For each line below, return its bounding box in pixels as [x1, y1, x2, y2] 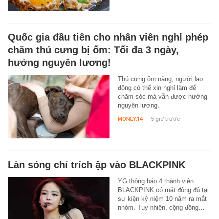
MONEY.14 [117, 115, 143, 122]
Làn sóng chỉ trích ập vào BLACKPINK [8, 159, 185, 170]
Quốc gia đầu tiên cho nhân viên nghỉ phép [8, 31, 208, 43]
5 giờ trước [151, 115, 180, 122]
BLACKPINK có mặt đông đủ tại [117, 186, 209, 194]
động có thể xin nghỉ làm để [117, 84, 196, 91]
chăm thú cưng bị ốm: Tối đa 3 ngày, [8, 44, 179, 55]
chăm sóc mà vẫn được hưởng [117, 92, 207, 100]
